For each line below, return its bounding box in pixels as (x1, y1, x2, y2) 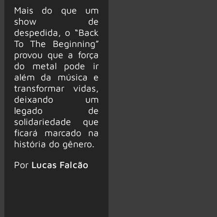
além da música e (14, 71, 99, 83)
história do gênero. (14, 138, 94, 150)
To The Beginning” (14, 38, 99, 49)
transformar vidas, (14, 82, 99, 94)
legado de (14, 105, 99, 116)
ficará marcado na (14, 127, 99, 139)
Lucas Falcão (31, 158, 89, 170)
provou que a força (14, 49, 99, 61)
